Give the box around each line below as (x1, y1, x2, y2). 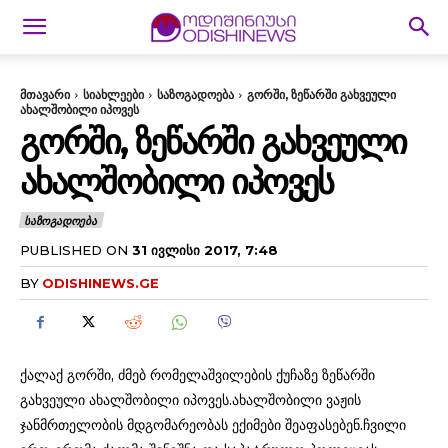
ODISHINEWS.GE (42, 274, 159, 291)
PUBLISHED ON (20, 241, 128, 258)
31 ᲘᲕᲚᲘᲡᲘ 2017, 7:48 (132, 241, 278, 258)
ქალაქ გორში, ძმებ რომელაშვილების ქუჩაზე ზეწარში (20, 365, 375, 384)
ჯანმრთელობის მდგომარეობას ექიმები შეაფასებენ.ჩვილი (20, 415, 406, 434)
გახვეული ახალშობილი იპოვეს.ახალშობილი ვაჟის (20, 390, 361, 409)
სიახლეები (83, 87, 144, 102)
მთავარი (20, 87, 70, 102)
